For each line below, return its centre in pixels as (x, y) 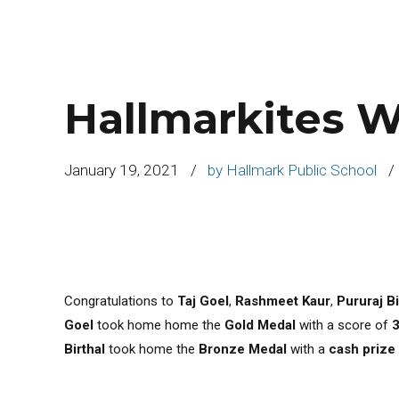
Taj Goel (203, 301)
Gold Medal (260, 325)
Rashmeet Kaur (283, 301)
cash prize (362, 349)
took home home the (159, 325)
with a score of (344, 325)
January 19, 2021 (122, 170)
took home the (152, 349)
